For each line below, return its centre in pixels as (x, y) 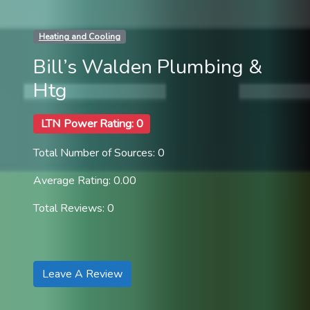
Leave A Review (82, 274)
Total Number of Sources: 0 (99, 153)
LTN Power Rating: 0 (92, 124)
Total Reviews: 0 (74, 208)
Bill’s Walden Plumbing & (148, 66)
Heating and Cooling (79, 36)
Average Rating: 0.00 (85, 180)
